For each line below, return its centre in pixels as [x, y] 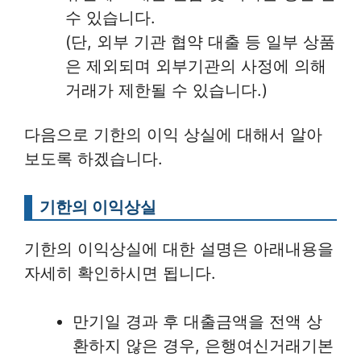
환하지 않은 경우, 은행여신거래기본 [203, 346]
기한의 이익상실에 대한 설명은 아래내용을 [179, 249]
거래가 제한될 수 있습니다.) [166, 90]
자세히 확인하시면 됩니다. [120, 274]
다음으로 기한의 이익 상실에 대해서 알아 [173, 135]
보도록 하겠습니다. [93, 159]
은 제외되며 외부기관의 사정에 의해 [196, 66]
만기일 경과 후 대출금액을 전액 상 [197, 322]
